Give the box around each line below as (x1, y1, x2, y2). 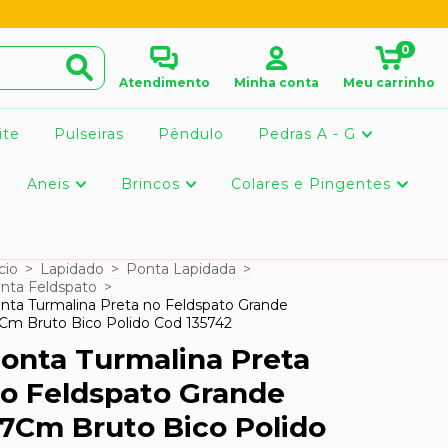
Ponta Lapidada (126, 260, 236, 278)
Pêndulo (157, 125, 224, 143)
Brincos (121, 175, 186, 193)
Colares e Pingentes (231, 175, 397, 193)
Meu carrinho (342, 75, 435, 90)
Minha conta (234, 75, 320, 90)
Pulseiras (53, 125, 124, 143)
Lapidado (40, 260, 104, 278)
